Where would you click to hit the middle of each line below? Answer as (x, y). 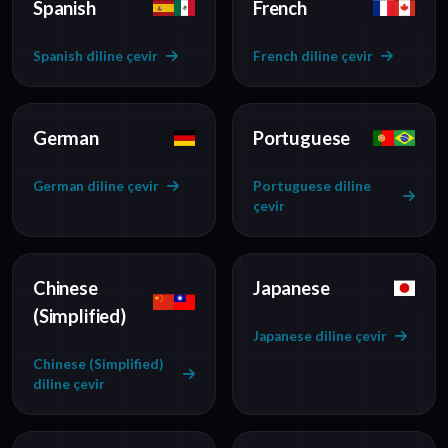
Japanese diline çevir (320, 336)
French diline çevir (313, 56)
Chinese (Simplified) (98, 364)
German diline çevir (96, 186)
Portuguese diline (312, 186)
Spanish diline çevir (95, 56)
